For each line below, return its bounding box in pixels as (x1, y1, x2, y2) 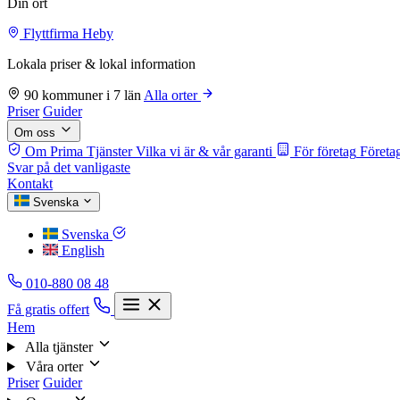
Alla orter (144, 87, 201, 103)
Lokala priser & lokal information (7, 56, 196, 71)
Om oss (14, 126, 59, 139)
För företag (294, 144, 356, 159)
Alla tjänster (21, 339, 96, 354)
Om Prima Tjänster (25, 144, 132, 159)
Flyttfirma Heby (20, 26, 113, 41)
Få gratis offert (7, 302, 89, 317)
